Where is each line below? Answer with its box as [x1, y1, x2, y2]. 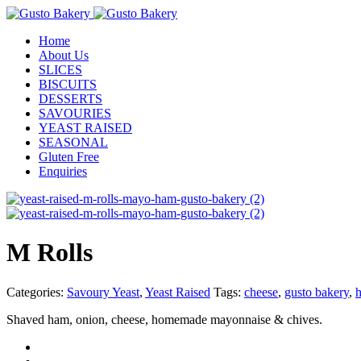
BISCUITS [39, 77, 97, 91]
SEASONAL [39, 135, 108, 149]
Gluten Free [39, 150, 99, 164]
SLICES [39, 63, 82, 77]
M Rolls [6, 238, 93, 268]
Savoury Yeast [67, 284, 139, 299]
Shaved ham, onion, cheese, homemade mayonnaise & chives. [6, 312, 322, 326]
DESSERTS [39, 92, 102, 106]
